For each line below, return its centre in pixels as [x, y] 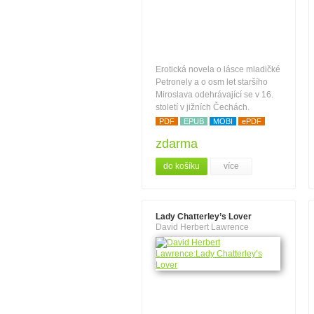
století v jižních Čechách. [203, 107]
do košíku [182, 166]
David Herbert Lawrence [202, 227]
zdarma [177, 144]
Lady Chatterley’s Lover [204, 217]
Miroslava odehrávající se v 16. [214, 95]
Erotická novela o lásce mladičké [218, 69]
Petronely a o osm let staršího [212, 82]
